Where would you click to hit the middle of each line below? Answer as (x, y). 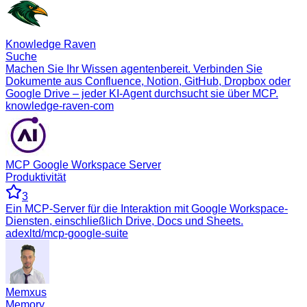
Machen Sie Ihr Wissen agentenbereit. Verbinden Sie (134, 69)
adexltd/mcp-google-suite (67, 233)
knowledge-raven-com (60, 106)
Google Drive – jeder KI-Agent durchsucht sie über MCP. (142, 93)
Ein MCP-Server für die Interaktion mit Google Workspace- (147, 208)
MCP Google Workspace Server (83, 164)
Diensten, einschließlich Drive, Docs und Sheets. (124, 221)
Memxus (26, 292)
